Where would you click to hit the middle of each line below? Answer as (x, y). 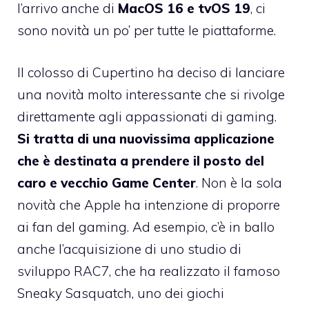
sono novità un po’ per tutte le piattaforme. (147, 31)
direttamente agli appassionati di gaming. (147, 116)
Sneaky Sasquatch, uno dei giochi (121, 293)
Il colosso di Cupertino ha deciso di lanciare (151, 72)
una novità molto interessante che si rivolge (151, 94)
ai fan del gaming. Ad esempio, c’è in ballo (146, 227)
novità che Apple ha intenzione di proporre (149, 205)
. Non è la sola (239, 182)
